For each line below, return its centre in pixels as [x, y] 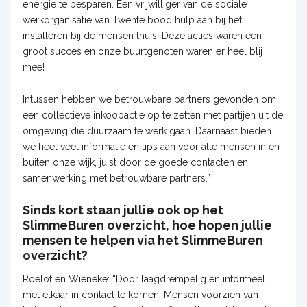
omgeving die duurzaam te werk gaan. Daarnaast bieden [147, 131]
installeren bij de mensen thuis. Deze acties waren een [142, 35]
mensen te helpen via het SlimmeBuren [143, 240]
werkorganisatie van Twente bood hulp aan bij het [132, 20]
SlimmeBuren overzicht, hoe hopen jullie [147, 225]
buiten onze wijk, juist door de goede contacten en [135, 162]
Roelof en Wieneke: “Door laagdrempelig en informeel [144, 279]
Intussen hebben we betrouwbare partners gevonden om [149, 99]
